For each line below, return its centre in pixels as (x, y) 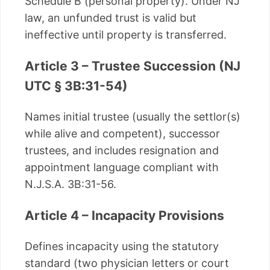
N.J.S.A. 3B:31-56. (71, 184)
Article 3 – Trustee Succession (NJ (133, 66)
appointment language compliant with (122, 167)
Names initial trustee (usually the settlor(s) (133, 116)
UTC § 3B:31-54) (76, 86)
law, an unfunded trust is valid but (111, 17)
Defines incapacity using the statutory (122, 246)
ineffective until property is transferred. (126, 34)
